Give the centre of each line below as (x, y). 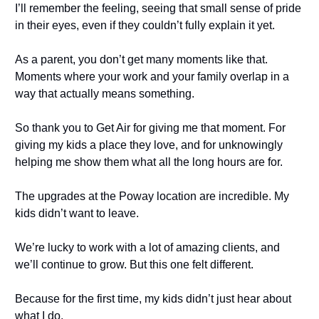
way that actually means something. (105, 94)
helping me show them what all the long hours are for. (149, 162)
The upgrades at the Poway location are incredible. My (152, 197)
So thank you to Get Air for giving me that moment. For (150, 128)
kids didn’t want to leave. (77, 214)
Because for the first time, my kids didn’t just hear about (153, 299)
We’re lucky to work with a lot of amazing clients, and (147, 248)
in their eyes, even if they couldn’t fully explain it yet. (145, 26)
